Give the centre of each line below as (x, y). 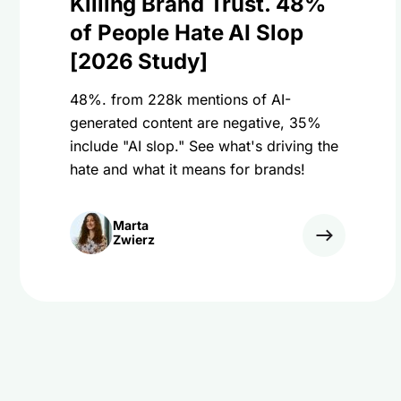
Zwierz (134, 239)
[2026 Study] (139, 61)
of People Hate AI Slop (187, 33)
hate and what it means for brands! (188, 169)
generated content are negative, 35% (196, 123)
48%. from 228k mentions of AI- (180, 99)
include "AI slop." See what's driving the (204, 146)
